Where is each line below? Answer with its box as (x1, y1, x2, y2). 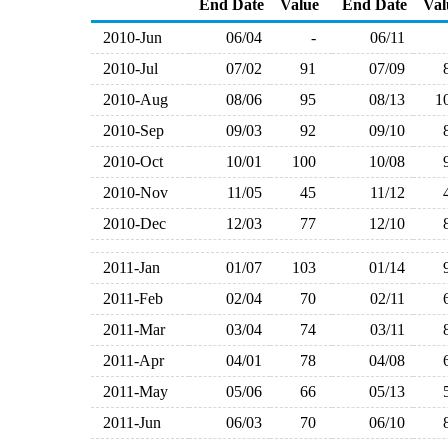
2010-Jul (95, 60, 158, 77)
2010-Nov (95, 184, 168, 201)
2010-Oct (95, 153, 163, 170)
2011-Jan (95, 259, 160, 276)
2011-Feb (95, 290, 163, 307)
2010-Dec (95, 215, 166, 232)
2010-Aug (95, 91, 168, 108)
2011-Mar (95, 321, 165, 338)
